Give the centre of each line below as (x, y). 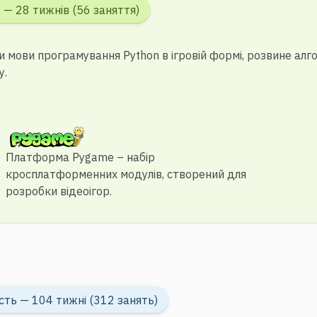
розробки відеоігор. (59, 191)
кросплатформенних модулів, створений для (126, 174)
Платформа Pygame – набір (81, 157)
